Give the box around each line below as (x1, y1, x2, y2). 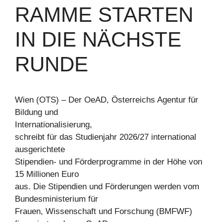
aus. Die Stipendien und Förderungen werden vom (15, 181, 199, 191)
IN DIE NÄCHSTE (15, 27, 181, 51)
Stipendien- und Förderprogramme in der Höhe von (15, 157, 202, 166)
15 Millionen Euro (15, 169, 79, 179)
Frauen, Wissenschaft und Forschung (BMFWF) (15, 206, 192, 216)
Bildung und (15, 107, 58, 117)
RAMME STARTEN (15, 2, 193, 26)
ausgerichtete (15, 144, 65, 154)
